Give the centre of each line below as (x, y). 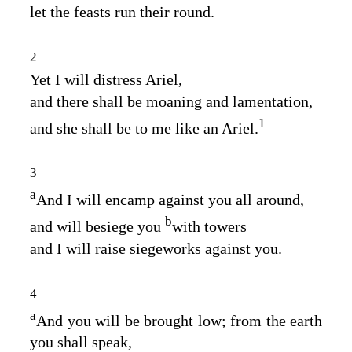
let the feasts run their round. (122, 11)
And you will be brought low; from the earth (179, 320)
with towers (209, 226)
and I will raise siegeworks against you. (156, 248)
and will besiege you (97, 226)
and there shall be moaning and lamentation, (171, 101)
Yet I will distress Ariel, (106, 79)
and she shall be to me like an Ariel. (144, 128)
